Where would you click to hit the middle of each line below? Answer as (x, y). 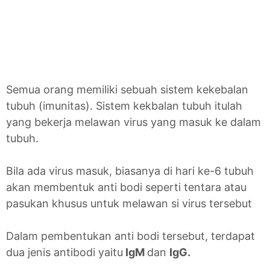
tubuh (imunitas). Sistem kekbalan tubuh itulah (124, 106)
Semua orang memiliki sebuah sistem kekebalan (127, 90)
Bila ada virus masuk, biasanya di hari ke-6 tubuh (130, 171)
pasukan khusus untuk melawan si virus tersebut (129, 204)
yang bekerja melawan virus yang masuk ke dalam (133, 122)
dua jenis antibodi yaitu (64, 253)
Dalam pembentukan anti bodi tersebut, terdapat (130, 236)
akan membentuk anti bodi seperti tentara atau (126, 187)
